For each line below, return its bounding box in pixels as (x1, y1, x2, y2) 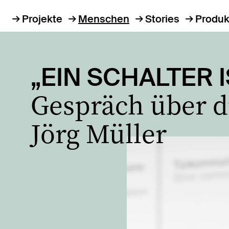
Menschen (78, 12, 129, 26)
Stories (145, 12, 179, 26)
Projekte (22, 12, 62, 26)
